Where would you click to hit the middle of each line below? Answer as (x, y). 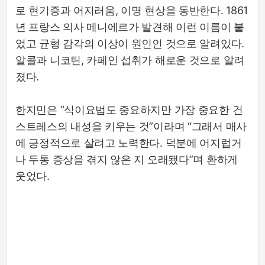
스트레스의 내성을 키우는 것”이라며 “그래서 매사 (131, 127)
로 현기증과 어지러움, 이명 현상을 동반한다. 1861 (132, 11)
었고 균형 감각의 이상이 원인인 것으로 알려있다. (130, 44)
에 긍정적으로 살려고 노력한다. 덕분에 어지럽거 (129, 143)
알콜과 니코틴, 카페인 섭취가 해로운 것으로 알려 (130, 60)
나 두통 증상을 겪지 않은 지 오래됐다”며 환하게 (127, 160)
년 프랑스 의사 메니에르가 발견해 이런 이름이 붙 (130, 27)
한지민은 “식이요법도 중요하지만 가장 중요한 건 (129, 110)
